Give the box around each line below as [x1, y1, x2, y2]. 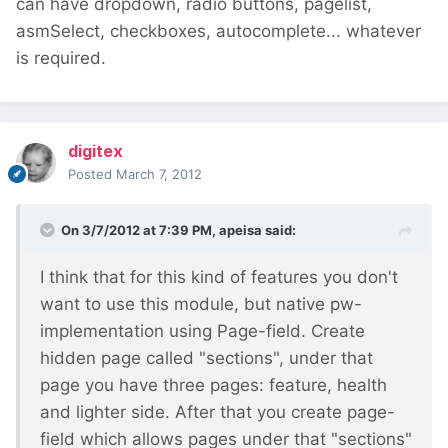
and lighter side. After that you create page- [40, 402, 395, 423]
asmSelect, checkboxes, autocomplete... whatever [16, 21, 421, 42]
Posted [68, 166, 116, 183]
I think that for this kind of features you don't [40, 267, 398, 288]
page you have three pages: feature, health [40, 375, 387, 396]
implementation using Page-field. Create [40, 321, 365, 342]
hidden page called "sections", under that [40, 348, 373, 369]
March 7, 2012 [116, 166, 202, 183]
